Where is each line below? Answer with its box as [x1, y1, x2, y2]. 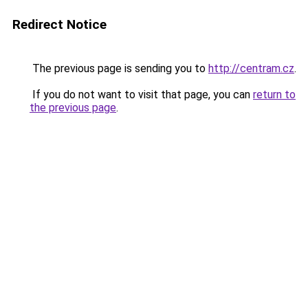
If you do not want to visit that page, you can [30, 88, 253, 101]
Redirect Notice [12, 16, 107, 32]
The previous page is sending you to [30, 62, 208, 75]
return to [253, 88, 296, 101]
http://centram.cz [208, 62, 294, 75]
